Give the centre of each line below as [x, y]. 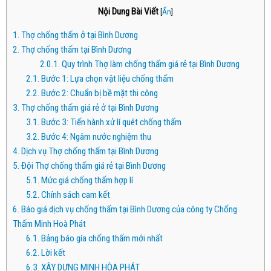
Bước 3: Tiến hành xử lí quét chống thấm [111, 122]
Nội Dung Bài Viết [128, 12]
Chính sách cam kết [75, 195]
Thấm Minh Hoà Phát [49, 224]
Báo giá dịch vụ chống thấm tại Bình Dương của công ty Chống [128, 210]
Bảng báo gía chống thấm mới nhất [102, 239]
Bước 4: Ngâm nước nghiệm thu [96, 137]
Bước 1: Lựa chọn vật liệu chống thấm [107, 79]
